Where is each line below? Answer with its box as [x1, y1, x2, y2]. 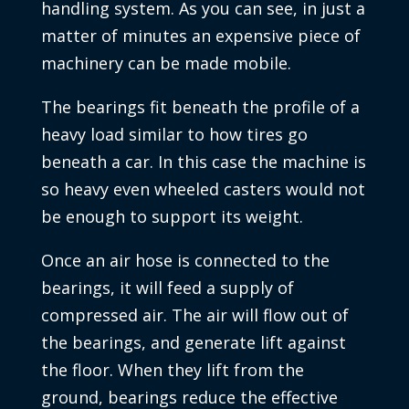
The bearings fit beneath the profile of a [40, 96, 360, 119]
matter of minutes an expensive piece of [40, 25, 361, 47]
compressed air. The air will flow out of [40, 304, 349, 327]
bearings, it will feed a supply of [40, 277, 294, 299]
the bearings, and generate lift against [40, 331, 346, 354]
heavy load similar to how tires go [40, 123, 308, 146]
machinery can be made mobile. [40, 52, 291, 75]
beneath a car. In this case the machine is [40, 151, 366, 173]
